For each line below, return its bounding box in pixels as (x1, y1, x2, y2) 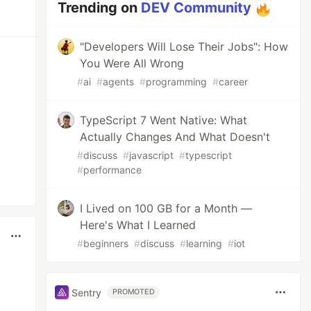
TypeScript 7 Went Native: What (80, 113, 248, 127)
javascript (129, 149, 174, 161)
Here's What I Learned (80, 218, 196, 232)
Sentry (72, 286, 102, 299)
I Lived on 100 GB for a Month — (80, 201, 253, 215)
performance (83, 164, 142, 176)
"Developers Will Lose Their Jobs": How (80, 40, 289, 53)
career (219, 76, 249, 87)
